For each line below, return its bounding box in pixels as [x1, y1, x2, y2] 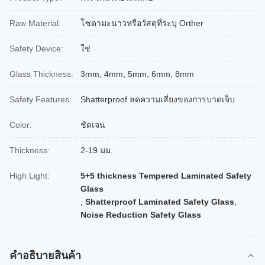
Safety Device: [9, 44, 63, 53]
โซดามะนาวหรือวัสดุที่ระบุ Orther [80, 18, 203, 28]
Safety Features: [9, 95, 72, 104]
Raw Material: [9, 18, 61, 28]
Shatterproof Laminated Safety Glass [85, 197, 234, 206]
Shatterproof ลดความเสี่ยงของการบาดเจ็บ [80, 95, 235, 104]
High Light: [9, 171, 50, 180]
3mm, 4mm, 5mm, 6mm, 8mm [80, 69, 194, 79]
